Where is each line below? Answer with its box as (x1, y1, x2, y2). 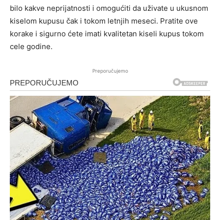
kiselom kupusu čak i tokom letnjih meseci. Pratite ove (10, 16, 198, 26)
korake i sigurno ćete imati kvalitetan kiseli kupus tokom (10, 29, 204, 39)
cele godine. (10, 42, 53, 52)
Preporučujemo (92, 68, 128, 74)
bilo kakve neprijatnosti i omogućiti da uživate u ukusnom (10, 3, 208, 13)
